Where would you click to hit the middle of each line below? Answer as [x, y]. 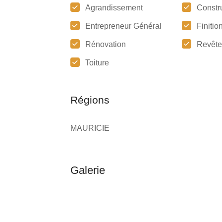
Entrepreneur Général [123, 26]
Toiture [97, 63]
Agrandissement [114, 8]
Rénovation [106, 44]
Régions [90, 100]
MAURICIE [90, 128]
